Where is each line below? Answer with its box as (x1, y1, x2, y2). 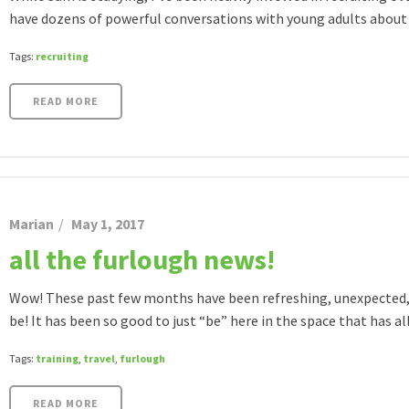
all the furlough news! (9, 242, 275, 277)
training (36, 351, 79, 365)
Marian (9, 215, 54, 233)
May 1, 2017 (71, 215, 144, 233)
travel (83, 351, 115, 365)
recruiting (36, 49, 89, 63)
